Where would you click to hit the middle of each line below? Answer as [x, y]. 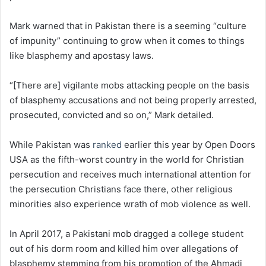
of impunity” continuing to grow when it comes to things [127, 41]
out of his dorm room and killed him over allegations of [124, 249]
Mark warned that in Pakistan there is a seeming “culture [128, 26]
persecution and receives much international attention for [130, 175]
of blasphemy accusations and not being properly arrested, [133, 100]
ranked [107, 145]
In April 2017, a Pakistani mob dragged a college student [126, 234]
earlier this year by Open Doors [189, 145]
